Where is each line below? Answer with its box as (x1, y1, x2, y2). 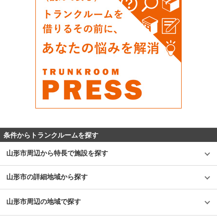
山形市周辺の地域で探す (6, 197, 81, 205)
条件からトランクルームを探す (3, 131, 98, 139)
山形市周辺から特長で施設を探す (6, 149, 108, 157)
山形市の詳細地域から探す (6, 172, 88, 181)
